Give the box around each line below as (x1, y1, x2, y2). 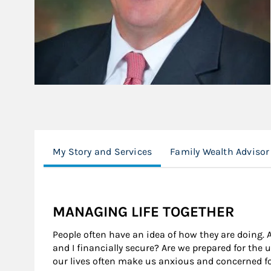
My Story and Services (53, 146, 152, 157)
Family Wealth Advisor (170, 146, 270, 157)
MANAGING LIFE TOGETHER (53, 203, 234, 220)
